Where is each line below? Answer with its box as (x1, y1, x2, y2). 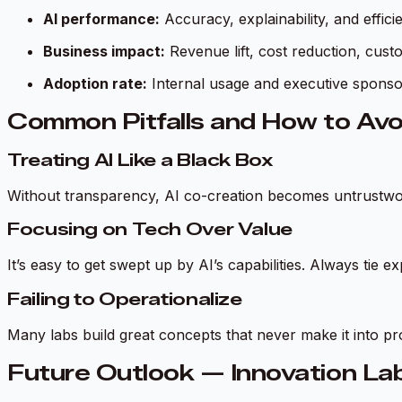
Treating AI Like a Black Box (7, 150, 273, 170)
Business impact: (43, 42, 165, 61)
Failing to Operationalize (7, 288, 242, 310)
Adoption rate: (43, 74, 147, 93)
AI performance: (43, 10, 160, 29)
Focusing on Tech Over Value (7, 219, 293, 240)
